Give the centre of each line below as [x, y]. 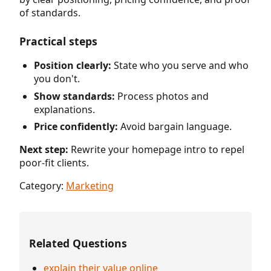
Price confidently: [76, 127]
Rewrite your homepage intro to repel [156, 150]
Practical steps [58, 41]
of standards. [50, 12]
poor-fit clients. [54, 163]
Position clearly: [73, 66]
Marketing [90, 186]
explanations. [64, 109]
